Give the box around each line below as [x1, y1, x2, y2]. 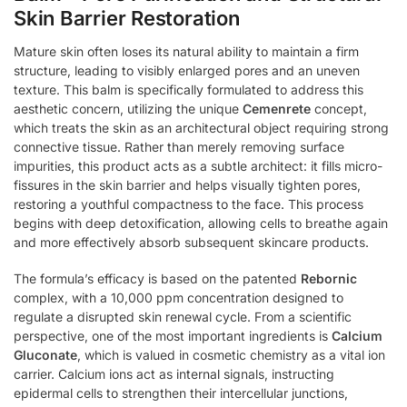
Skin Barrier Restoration [14, 5, 240, 30]
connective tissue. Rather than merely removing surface [14, 138, 344, 154]
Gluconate [14, 347, 77, 363]
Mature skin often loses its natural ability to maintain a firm [14, 43, 359, 59]
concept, [311, 100, 367, 116]
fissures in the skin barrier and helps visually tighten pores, [14, 176, 361, 193]
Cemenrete [243, 100, 311, 116]
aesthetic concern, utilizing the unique [14, 100, 243, 116]
